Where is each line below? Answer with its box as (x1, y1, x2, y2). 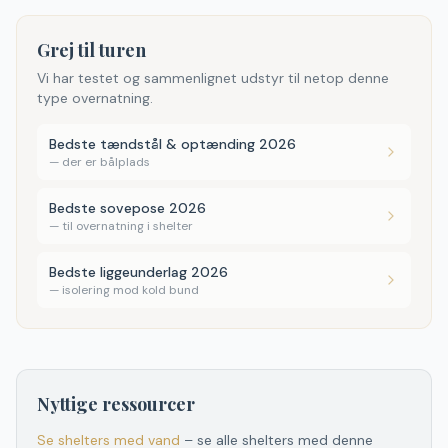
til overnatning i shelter (62, 218, 193, 234)
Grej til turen (37, 38, 146, 62)
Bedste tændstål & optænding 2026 (49, 135, 296, 153)
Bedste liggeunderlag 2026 (49, 263, 228, 281)
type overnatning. (37, 89, 153, 107)
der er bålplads (62, 154, 150, 170)
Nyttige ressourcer (37, 392, 195, 416)
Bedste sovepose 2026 (49, 199, 206, 217)
